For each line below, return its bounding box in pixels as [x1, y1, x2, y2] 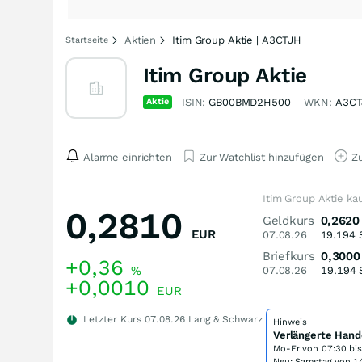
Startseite [65, 35, 108, 45]
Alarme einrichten [83, 150, 172, 163]
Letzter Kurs [80, 314, 145, 325]
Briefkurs [263, 249, 315, 263]
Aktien [124, 34, 157, 46]
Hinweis [273, 317, 307, 327]
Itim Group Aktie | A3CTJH [172, 34, 301, 46]
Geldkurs [263, 213, 314, 228]
